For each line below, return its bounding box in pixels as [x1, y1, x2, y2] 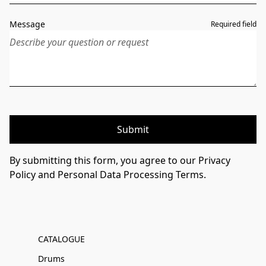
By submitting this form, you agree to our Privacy [9, 154, 230, 167]
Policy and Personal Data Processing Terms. [9, 168, 206, 181]
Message [9, 18, 45, 30]
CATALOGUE [38, 233, 85, 245]
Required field [210, 19, 256, 29]
